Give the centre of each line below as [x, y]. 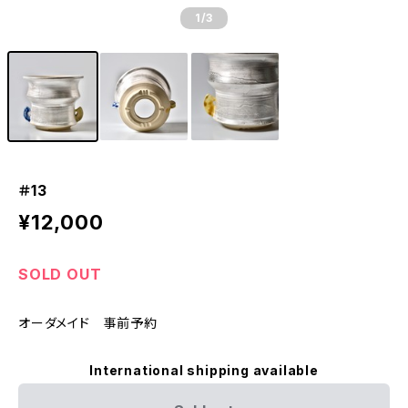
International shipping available [204, 370]
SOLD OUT [60, 274]
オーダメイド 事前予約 [88, 323]
